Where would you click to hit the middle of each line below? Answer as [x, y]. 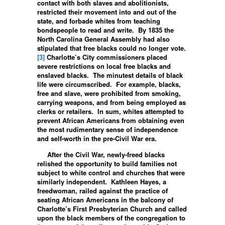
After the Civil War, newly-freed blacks [101, 154]
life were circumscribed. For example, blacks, [109, 84]
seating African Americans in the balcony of [105, 199]
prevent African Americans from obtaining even [111, 120]
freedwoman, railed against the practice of [102, 190]
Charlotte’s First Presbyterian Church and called [112, 208]
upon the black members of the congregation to [111, 217]
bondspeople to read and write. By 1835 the [105, 30]
